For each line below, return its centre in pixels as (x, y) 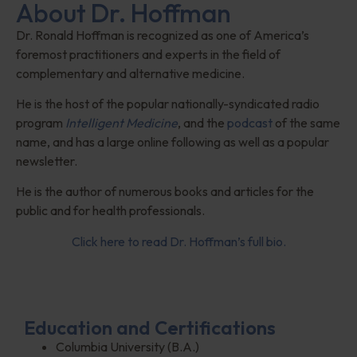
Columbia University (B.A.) (127, 347)
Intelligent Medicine (122, 122)
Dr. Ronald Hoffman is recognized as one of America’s (163, 35)
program (41, 122)
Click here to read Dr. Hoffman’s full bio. (178, 241)
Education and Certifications (150, 328)
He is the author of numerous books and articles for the (165, 192)
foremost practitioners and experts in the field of (148, 54)
